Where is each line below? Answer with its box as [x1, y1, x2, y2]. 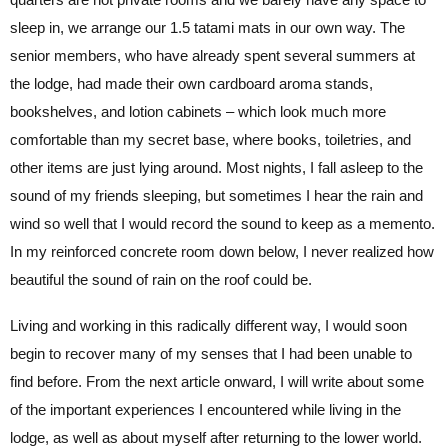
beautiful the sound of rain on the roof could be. [10, 270, 312, 288]
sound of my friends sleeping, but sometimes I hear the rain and [10, 186, 423, 204]
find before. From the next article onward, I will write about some [10, 372, 424, 390]
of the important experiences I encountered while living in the [10, 400, 401, 418]
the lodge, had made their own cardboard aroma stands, [10, 74, 373, 92]
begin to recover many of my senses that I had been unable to [10, 344, 412, 362]
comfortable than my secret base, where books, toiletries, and [10, 130, 411, 148]
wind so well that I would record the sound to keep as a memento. [10, 214, 435, 232]
